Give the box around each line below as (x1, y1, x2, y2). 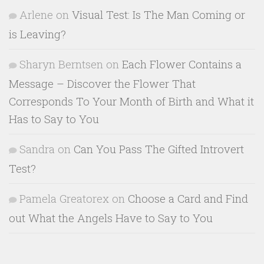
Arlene (19, 7, 53, 22)
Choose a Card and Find (128, 191, 248, 206)
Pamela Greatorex (19, 191, 109, 206)
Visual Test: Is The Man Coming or (72, 7, 245, 22)
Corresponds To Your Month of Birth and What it (9, 94, 254, 109)
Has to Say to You (9, 111, 99, 127)
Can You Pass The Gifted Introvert (74, 141, 244, 157)
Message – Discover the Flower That (9, 76, 196, 91)
